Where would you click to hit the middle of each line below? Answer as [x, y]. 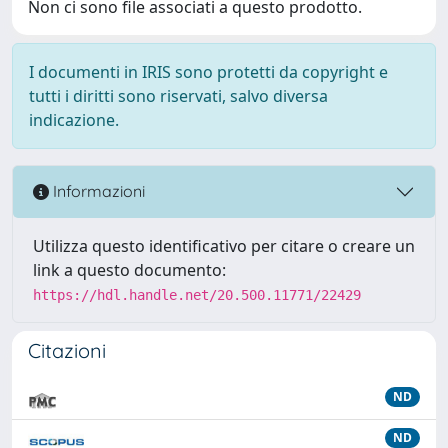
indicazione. [74, 119]
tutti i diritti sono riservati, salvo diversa [178, 95]
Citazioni [67, 350]
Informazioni [97, 191]
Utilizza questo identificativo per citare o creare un [224, 245]
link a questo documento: [129, 269]
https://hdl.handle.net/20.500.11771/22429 [197, 294]
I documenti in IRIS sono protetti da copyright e [208, 71]
